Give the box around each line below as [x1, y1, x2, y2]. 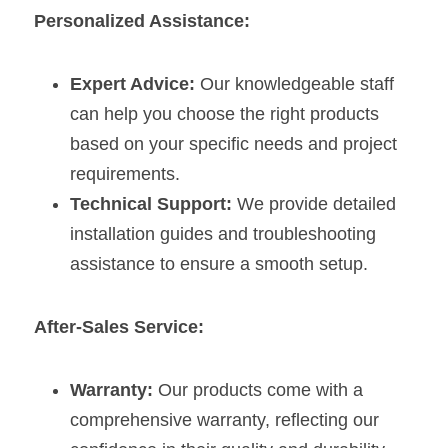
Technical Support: [70, 194, 232, 214]
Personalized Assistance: [34, 11, 250, 31]
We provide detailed [232, 194, 396, 214]
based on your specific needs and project [70, 134, 397, 154]
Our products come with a [153, 380, 363, 400]
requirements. [70, 164, 180, 184]
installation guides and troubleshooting [70, 224, 376, 244]
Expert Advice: [70, 74, 195, 94]
